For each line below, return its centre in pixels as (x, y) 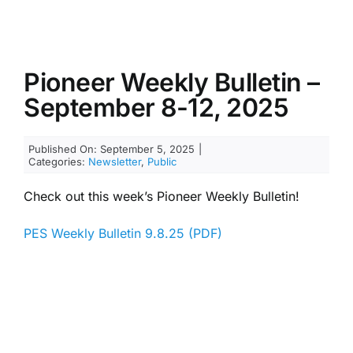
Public (162, 161)
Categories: (59, 161)
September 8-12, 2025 (156, 108)
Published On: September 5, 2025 (112, 149)
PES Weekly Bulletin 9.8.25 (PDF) (123, 234)
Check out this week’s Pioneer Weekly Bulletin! (161, 197)
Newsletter (115, 161)
